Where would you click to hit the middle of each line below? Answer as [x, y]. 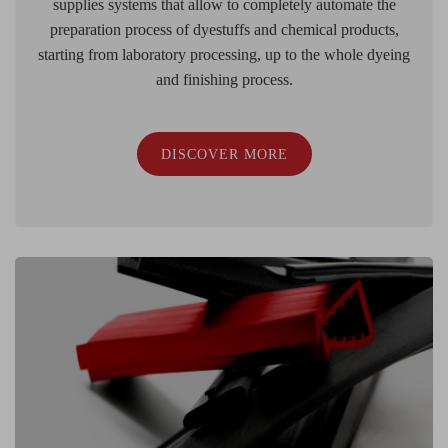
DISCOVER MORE [224, 154]
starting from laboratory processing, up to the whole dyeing [224, 54]
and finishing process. [224, 79]
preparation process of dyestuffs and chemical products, [224, 29]
